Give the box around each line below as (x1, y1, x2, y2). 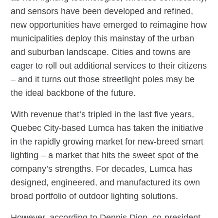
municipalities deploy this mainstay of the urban (11, 33, 195, 43)
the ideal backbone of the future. (11, 88, 136, 98)
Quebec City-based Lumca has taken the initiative (11, 123, 204, 133)
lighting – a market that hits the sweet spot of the (11, 150, 199, 160)
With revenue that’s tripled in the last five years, (11, 109, 195, 119)
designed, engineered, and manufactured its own (11, 177, 200, 187)
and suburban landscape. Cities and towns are (11, 47, 191, 57)
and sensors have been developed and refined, (11, 6, 194, 16)
